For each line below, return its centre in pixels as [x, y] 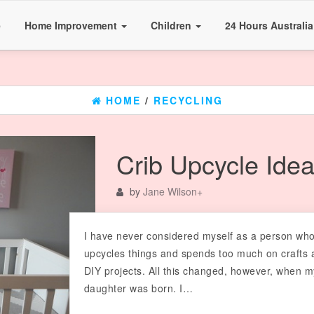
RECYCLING [188, 100]
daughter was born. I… [138, 288]
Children [172, 25]
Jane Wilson [170, 191]
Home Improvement [72, 25]
